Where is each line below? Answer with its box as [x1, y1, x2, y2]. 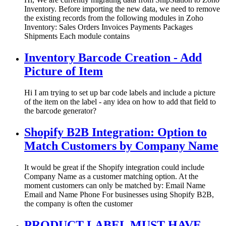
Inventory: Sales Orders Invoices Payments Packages [24, 23, 193, 32]
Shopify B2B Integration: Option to [24, 126, 207, 139]
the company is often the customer [24, 199, 133, 208]
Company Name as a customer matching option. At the [24, 172, 198, 181]
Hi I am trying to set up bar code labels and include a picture [24, 88, 215, 97]
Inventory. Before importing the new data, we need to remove [24, 5, 220, 14]
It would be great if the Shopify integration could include [24, 162, 204, 172]
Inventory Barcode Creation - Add [24, 51, 202, 65]
